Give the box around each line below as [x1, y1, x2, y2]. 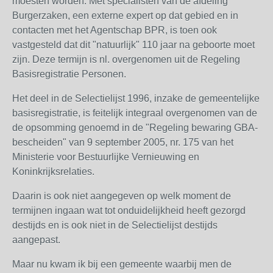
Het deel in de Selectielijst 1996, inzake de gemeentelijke [12, 93, 260, 104]
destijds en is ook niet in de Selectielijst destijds [12, 220, 218, 230]
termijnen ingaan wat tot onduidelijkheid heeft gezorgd [12, 205, 246, 216]
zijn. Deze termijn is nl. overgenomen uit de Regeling [12, 54, 240, 65]
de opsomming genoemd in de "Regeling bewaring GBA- [12, 122, 258, 133]
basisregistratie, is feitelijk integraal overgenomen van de [12, 108, 257, 118]
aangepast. [12, 235, 60, 245]
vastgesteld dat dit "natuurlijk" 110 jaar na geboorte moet [12, 40, 255, 50]
